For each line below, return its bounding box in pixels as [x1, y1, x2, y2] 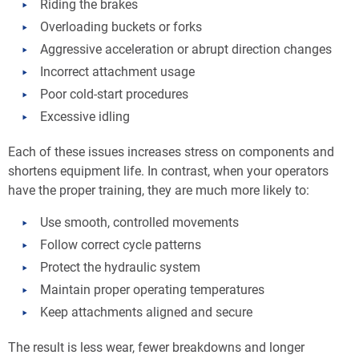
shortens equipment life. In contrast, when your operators [8, 161, 329, 179]
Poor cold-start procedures [40, 84, 188, 102]
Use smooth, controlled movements [40, 212, 239, 230]
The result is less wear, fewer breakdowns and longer [8, 337, 305, 355]
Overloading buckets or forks [40, 17, 202, 34]
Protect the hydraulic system [40, 257, 200, 275]
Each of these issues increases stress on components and [8, 142, 334, 159]
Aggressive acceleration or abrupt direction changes [40, 39, 332, 57]
